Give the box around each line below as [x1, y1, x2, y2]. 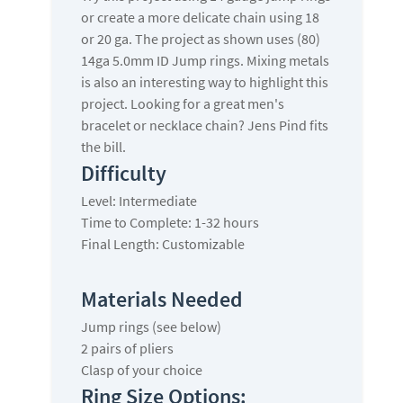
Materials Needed [81, 285, 243, 314]
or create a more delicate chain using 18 [81, 8, 319, 27]
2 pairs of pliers [81, 339, 174, 358]
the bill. [81, 138, 126, 157]
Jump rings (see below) [81, 318, 221, 336]
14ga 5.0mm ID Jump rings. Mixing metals [81, 51, 329, 70]
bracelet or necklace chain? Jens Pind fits [81, 116, 328, 135]
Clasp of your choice [81, 361, 202, 380]
